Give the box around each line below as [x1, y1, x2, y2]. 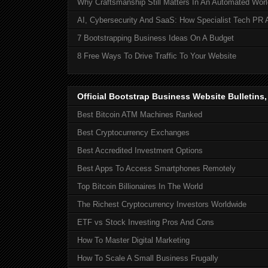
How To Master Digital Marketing [77, 235, 190, 245]
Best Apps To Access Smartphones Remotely [77, 163, 236, 173]
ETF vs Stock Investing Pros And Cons [77, 217, 214, 227]
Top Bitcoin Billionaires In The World [77, 181, 203, 191]
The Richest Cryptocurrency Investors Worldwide [77, 199, 246, 209]
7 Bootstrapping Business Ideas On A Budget [77, 33, 234, 43]
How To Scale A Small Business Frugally [77, 253, 218, 263]
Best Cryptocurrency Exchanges [77, 127, 190, 137]
